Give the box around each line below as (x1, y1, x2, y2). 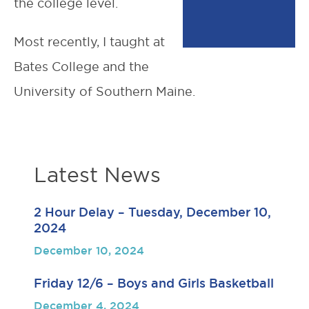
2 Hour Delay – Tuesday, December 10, (34, 205, 271, 219)
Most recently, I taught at (14, 35, 165, 48)
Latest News (34, 163, 161, 186)
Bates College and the (14, 60, 149, 73)
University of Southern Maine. (14, 85, 195, 98)
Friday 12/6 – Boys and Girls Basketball (34, 276, 274, 290)
